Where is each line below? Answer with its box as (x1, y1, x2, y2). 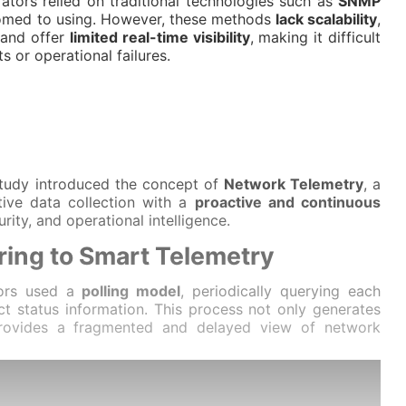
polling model (82, 282, 181, 300)
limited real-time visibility (69, 28, 250, 46)
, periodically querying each (180, 282, 382, 300)
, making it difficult (249, 28, 382, 46)
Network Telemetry (223, 175, 363, 193)
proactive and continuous (194, 193, 382, 211)
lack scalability (275, 10, 378, 28)
